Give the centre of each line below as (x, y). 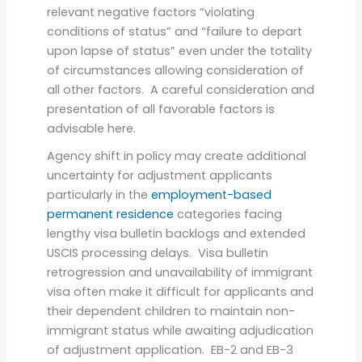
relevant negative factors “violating (150, 12)
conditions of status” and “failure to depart (174, 31)
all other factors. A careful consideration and (180, 89)
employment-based (211, 194)
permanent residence (110, 214)
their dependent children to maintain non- (170, 311)
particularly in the (99, 194)
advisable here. (91, 128)
